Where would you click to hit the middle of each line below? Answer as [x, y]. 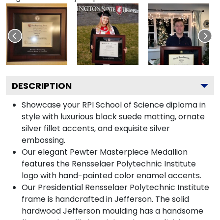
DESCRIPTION [42, 85]
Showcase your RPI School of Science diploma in [114, 105]
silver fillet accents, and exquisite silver [96, 128]
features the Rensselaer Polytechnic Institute [109, 164]
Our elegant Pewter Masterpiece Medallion [105, 152]
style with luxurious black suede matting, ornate [113, 116]
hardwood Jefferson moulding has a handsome [112, 211]
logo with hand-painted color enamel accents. [111, 175]
